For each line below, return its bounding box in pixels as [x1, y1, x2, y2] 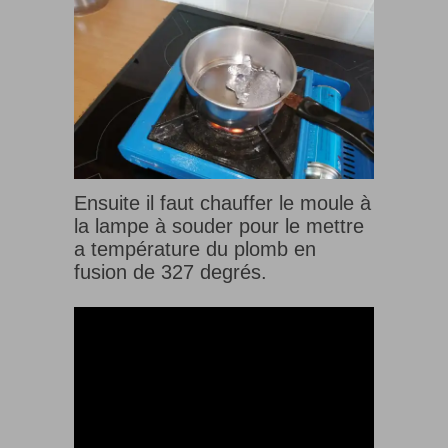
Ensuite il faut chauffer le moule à [74, 191, 371, 214]
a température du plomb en [74, 237, 316, 260]
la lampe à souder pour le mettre [74, 214, 364, 237]
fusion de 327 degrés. [74, 260, 267, 283]
